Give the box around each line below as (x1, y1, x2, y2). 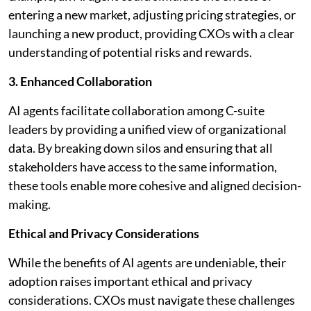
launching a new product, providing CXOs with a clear (8, 25, 294, 41)
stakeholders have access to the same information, (8, 158, 277, 174)
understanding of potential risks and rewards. (8, 44, 252, 60)
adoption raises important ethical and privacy (8, 273, 252, 289)
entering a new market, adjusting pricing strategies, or (8, 6, 296, 22)
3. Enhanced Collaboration (8, 73, 152, 89)
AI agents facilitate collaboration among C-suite (8, 102, 264, 118)
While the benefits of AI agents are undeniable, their (8, 254, 286, 270)
